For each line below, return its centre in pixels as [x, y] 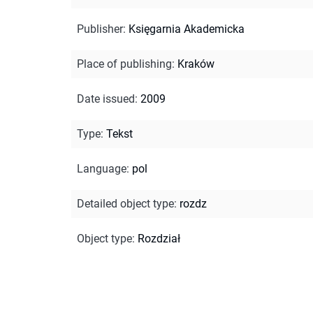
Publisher [100, 29]
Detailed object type [125, 203]
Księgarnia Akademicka [187, 29]
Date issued [106, 99]
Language [102, 168]
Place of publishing [124, 64]
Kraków [196, 64]
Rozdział [159, 238]
